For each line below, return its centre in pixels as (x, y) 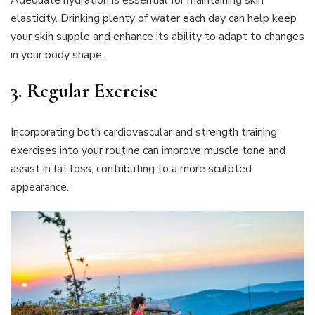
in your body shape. (57, 55)
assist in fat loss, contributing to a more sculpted (131, 169)
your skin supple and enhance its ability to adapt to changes (157, 37)
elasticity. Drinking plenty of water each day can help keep (154, 19)
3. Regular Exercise (84, 91)
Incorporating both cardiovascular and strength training (144, 133)
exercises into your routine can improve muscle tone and (148, 151)
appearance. (40, 187)
